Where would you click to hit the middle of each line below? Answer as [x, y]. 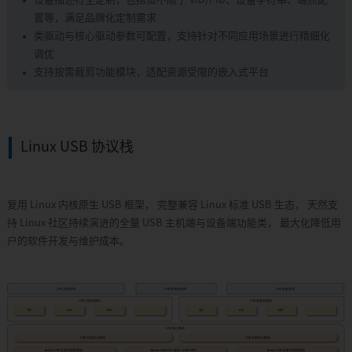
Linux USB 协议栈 [77, 148]
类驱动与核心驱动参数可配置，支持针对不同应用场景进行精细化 [181, 36]
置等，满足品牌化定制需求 [95, 18]
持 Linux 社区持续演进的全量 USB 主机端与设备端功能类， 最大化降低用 [174, 224]
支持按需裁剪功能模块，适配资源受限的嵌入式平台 [151, 72]
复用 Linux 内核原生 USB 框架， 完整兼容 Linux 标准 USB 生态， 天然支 [172, 205]
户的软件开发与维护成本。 [68, 242]
